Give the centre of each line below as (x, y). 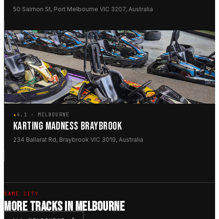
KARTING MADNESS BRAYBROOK (67, 127)
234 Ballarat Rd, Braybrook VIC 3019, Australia (78, 140)
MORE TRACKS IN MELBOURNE (65, 207)
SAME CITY (22, 194)
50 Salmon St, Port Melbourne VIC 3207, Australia (83, 9)
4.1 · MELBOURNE (43, 115)
